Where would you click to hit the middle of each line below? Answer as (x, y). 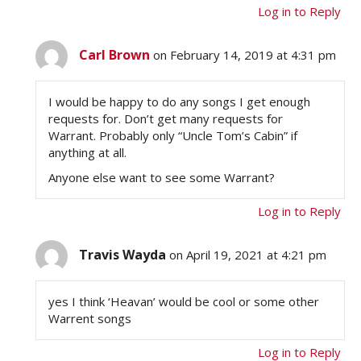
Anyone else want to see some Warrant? (162, 178)
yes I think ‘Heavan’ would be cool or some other (184, 302)
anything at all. (88, 153)
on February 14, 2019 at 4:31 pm (245, 55)
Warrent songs (90, 319)
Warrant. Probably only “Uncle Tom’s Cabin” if (173, 136)
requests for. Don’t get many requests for (166, 119)
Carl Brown (115, 55)
